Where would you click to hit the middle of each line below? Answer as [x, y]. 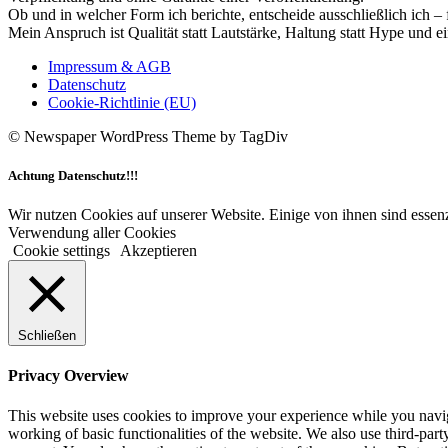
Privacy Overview [68, 376]
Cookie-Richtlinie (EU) [122, 102]
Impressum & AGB [109, 66]
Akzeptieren [158, 251]
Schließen [47, 336]
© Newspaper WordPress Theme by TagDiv [148, 136]
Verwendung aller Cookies [92, 233]
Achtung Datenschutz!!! [73, 175]
